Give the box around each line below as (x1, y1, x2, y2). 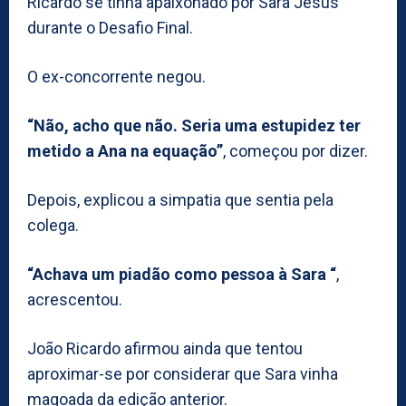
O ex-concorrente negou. (27, 66, 206, 86)
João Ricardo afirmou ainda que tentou (27, 338, 303, 358)
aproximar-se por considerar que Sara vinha (27, 363, 338, 383)
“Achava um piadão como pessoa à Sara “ (27, 264, 336, 284)
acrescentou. (27, 289, 122, 309)
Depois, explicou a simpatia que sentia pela (27, 189, 333, 209)
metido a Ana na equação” (27, 140, 223, 160)
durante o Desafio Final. (27, 17, 193, 37)
